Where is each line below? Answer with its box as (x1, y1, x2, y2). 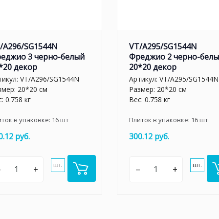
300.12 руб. (129, 131, 169, 142)
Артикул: (129, 74, 159, 84)
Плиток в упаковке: (129, 115, 191, 124)
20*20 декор (129, 61, 176, 72)
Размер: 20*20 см (129, 85, 187, 94)
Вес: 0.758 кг (129, 95, 170, 104)
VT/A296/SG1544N (20, 74, 79, 84)
